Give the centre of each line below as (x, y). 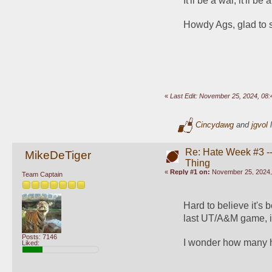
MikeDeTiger (58, 155)
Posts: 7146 (39, 236)
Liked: (31, 243)
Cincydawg (214, 124)
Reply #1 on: (190, 172)
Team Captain (42, 174)
